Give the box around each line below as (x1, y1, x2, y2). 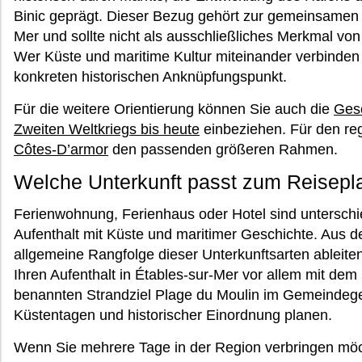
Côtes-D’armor (14, 141, 108, 158)
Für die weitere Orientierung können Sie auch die (14, 101, 334, 117)
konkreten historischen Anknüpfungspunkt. (14, 69, 287, 85)
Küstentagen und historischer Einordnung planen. (14, 307, 332, 323)
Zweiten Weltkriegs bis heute (14, 121, 200, 137)
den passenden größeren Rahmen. (108, 141, 338, 158)
